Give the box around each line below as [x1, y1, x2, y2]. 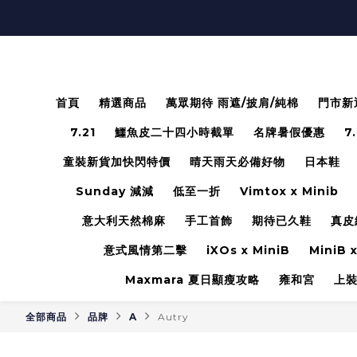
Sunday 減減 [75, 184, 154, 198]
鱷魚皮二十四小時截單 [115, 125, 234, 139]
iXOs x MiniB [206, 243, 290, 257]
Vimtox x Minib [239, 184, 339, 198]
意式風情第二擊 [104, 243, 187, 257]
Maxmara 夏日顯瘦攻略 [125, 273, 260, 287]
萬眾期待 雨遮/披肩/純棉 [165, 96, 299, 110]
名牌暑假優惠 [253, 125, 325, 139]
